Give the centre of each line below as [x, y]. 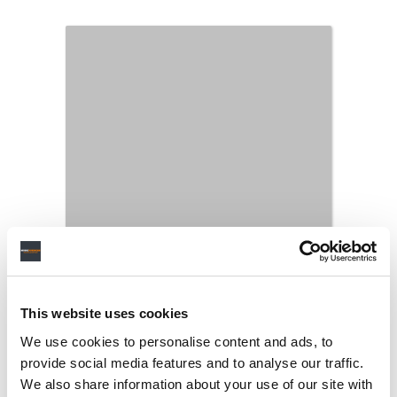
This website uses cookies [105, 313]
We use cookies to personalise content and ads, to [177, 341]
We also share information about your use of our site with [197, 384]
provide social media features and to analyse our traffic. [192, 362]
